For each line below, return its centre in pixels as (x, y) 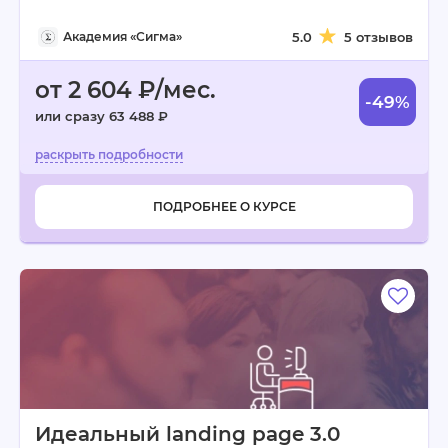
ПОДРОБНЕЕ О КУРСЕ (224, 206)
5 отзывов (378, 37)
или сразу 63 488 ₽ (101, 116)
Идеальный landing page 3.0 (187, 434)
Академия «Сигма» (122, 36)
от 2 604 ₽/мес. (125, 90)
